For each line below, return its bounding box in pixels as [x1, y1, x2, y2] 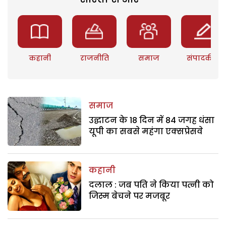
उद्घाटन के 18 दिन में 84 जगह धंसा [89, 114, 215, 126]
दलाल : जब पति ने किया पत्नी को [89, 179, 214, 191]
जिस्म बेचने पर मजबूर [89, 190, 171, 202]
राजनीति [80, 52, 109, 63]
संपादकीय [187, 52, 220, 63]
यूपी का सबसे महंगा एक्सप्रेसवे [89, 125, 203, 137]
